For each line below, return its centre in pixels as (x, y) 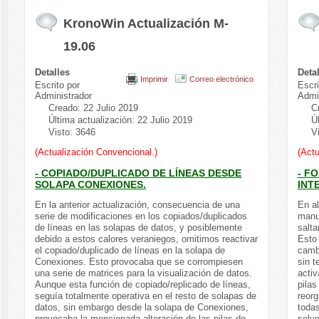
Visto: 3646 (72, 132)
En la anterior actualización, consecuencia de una (138, 204)
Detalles (53, 72)
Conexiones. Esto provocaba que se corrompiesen (139, 261)
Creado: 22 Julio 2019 (94, 108)
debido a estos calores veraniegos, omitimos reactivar (147, 239)
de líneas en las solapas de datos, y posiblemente (139, 227)
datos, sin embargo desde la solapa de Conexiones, (142, 307)
